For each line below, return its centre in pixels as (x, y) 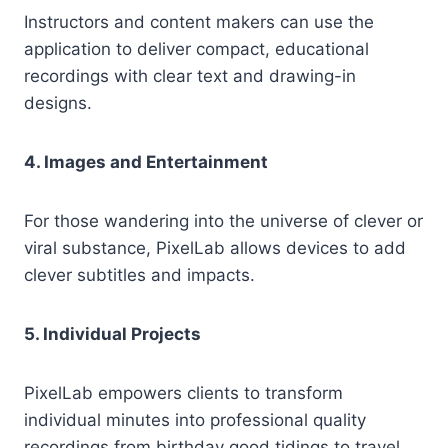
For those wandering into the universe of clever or (223, 221)
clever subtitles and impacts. (139, 275)
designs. (58, 103)
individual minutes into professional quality (195, 420)
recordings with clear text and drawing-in (190, 76)
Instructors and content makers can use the (199, 22)
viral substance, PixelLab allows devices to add (215, 248)
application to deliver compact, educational (196, 49)
